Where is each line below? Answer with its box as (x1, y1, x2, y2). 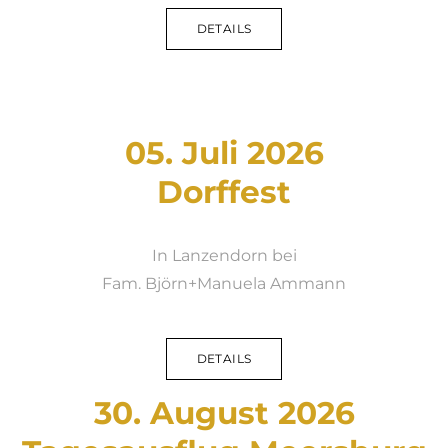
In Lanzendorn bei (151, 246, 297, 265)
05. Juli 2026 (124, 134, 324, 172)
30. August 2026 (93, 394, 355, 432)
